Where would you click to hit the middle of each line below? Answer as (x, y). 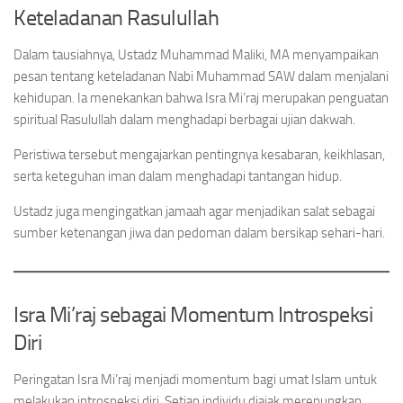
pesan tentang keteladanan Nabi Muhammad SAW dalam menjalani (201, 76)
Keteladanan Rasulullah (116, 18)
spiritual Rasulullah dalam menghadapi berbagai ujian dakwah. (184, 120)
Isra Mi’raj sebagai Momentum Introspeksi (193, 314)
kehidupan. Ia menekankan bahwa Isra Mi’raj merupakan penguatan (201, 98)
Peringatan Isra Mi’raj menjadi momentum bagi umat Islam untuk (195, 380)
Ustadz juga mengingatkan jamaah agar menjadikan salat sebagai (194, 211)
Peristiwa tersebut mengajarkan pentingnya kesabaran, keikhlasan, (199, 155)
